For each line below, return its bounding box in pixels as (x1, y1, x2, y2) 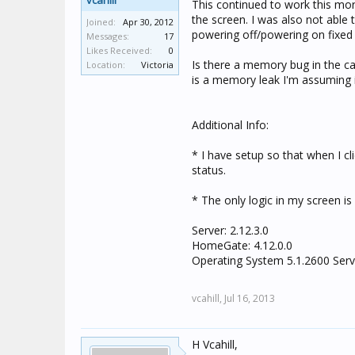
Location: (86, 59, 125, 71)
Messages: (86, 30, 129, 42)
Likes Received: (86, 44, 152, 56)
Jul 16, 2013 (224, 292, 275, 305)
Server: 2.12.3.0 (192, 223, 269, 238)
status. (192, 162, 226, 177)
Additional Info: (192, 117, 269, 132)
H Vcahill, (192, 337, 238, 352)
